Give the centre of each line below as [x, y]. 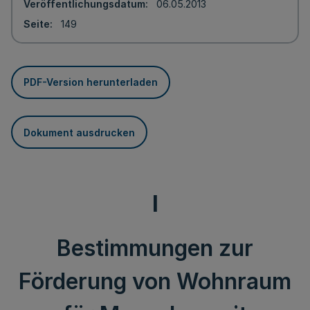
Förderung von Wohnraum [155, 281]
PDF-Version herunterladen [91, 82]
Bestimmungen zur [155, 248]
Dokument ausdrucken [79, 132]
